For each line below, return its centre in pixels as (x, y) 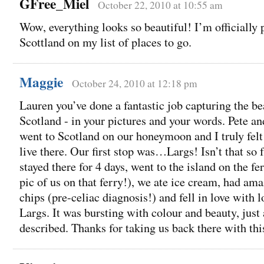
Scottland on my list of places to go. (105, 42)
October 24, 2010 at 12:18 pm (135, 84)
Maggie (41, 82)
